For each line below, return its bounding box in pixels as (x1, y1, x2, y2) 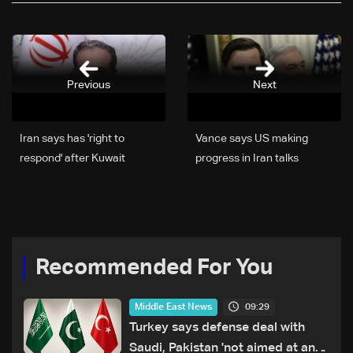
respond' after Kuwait (20, 153, 125, 165)
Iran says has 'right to (20, 133, 124, 145)
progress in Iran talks (195, 153, 299, 165)
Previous (67, 79, 110, 91)
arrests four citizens (20, 173, 119, 184)
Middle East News (135, 303, 213, 313)
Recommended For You (35, 257, 273, 280)
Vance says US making (195, 133, 308, 145)
